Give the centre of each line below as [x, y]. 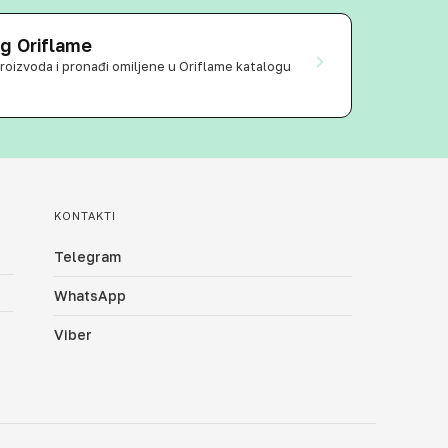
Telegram [88, 256]
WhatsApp [90, 295]
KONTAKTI [85, 215]
